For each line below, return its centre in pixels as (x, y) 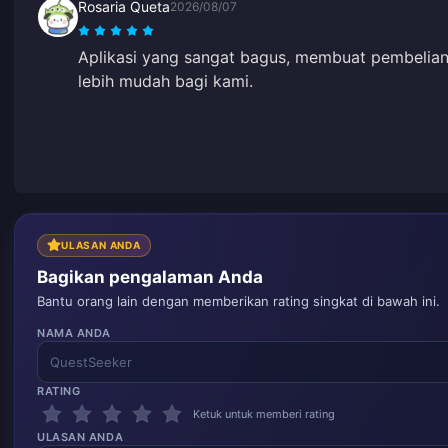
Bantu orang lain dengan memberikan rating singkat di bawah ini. (238, 301)
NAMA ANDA (74, 333)
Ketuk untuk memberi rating (264, 414)
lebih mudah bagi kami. (165, 80)
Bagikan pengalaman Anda (150, 277)
